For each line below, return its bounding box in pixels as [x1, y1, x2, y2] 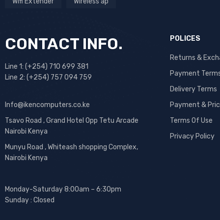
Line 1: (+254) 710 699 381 [5, 62, 88, 71]
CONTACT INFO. [5, 34, 123, 54]
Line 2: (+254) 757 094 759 [5, 73, 92, 82]
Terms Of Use [170, 116, 213, 125]
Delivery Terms [170, 85, 217, 94]
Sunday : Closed [5, 196, 55, 205]
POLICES [170, 34, 200, 43]
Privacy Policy [170, 132, 215, 141]
